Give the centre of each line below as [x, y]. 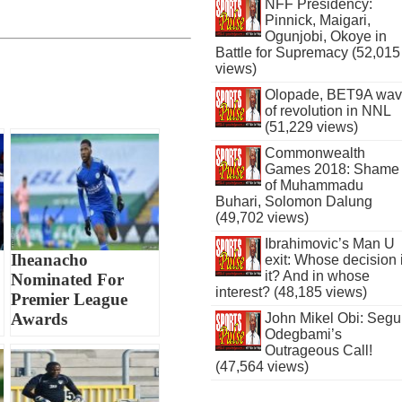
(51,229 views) [311, 127]
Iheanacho [50, 259]
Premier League [70, 299]
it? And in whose [317, 276]
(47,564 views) [262, 367]
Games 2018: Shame [332, 169]
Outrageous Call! [318, 350]
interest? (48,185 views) [292, 292]
